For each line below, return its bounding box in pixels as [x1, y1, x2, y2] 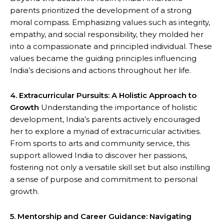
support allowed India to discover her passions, [10, 150, 187, 160]
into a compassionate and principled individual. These [10, 41, 212, 51]
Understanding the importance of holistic [39, 102, 197, 112]
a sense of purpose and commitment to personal [10, 174, 197, 184]
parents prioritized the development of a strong [10, 5, 191, 15]
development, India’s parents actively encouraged [10, 114, 200, 124]
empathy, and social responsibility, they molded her [10, 29, 203, 39]
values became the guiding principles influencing [10, 53, 196, 63]
